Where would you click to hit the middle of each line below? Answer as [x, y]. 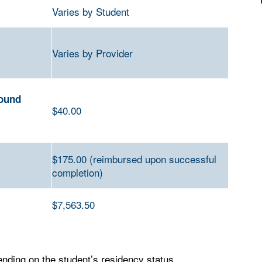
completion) [77, 172]
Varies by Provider [92, 53]
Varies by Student [91, 11]
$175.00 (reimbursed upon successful [134, 159]
